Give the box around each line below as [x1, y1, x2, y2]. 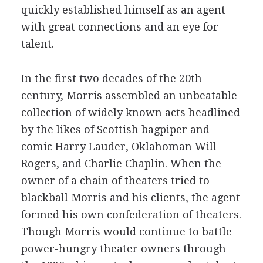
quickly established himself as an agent [21, 4, 225, 16]
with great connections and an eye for [21, 21, 218, 33]
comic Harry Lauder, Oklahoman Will [21, 140, 217, 153]
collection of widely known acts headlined [21, 106, 240, 119]
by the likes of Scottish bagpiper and [21, 123, 210, 136]
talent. [21, 38, 54, 50]
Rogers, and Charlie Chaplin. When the [21, 157, 221, 170]
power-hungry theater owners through [21, 242, 226, 255]
